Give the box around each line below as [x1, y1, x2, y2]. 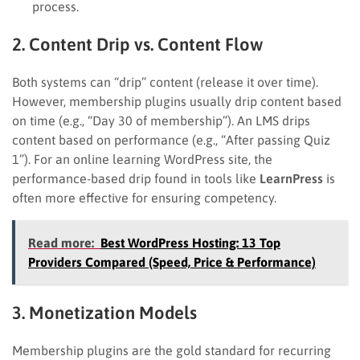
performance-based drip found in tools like [12, 170, 260, 186]
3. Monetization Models [12, 301, 197, 323]
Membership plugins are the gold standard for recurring [12, 342, 331, 358]
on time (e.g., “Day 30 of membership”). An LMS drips [12, 112, 310, 128]
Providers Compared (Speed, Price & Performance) [28, 254, 316, 269]
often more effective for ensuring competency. [12, 190, 276, 205]
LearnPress [260, 170, 323, 186]
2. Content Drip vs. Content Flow [12, 33, 263, 55]
